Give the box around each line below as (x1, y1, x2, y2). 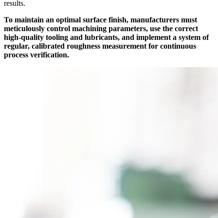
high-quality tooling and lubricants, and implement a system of (4, 33, 209, 41)
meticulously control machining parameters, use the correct (4, 24, 198, 33)
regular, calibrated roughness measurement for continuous (4, 41, 196, 50)
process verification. (4, 50, 69, 59)
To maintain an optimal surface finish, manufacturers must (4, 15, 197, 24)
